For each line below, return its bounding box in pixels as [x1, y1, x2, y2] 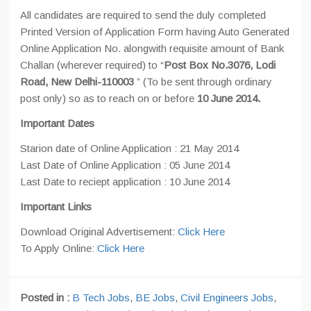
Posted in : [20, 292, 72, 303]
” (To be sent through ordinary [134, 76, 272, 87]
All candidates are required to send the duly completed [20, 9, 266, 21]
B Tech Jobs [72, 292, 130, 303]
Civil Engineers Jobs [180, 292, 274, 303]
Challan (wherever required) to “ [20, 59, 164, 71]
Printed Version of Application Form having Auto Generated [20, 26, 289, 37]
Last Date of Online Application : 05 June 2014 [20, 159, 230, 171]
